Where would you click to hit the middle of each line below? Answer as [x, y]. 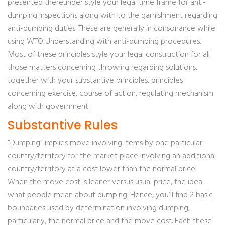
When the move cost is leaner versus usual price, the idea [105, 182]
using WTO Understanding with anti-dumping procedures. [104, 42]
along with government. [48, 107]
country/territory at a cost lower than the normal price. [102, 169]
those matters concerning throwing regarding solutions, [102, 68]
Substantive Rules [63, 125]
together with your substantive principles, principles [95, 81]
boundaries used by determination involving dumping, [99, 208]
